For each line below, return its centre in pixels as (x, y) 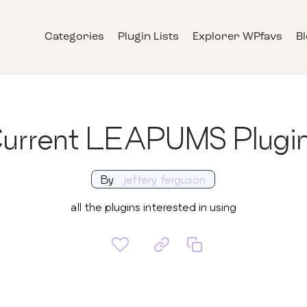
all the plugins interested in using (153, 207)
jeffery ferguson (163, 180)
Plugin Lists (148, 37)
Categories (74, 37)
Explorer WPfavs (237, 37)
